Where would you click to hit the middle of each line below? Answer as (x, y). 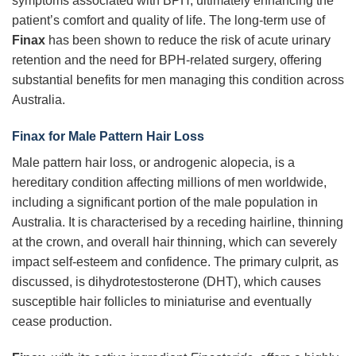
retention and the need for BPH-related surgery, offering (167, 60)
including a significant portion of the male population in (165, 202)
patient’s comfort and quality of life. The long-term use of (168, 21)
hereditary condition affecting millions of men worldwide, (169, 182)
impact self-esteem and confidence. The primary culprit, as (175, 261)
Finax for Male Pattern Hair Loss (108, 136)
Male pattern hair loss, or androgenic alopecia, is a (153, 162)
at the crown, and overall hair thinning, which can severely (174, 242)
